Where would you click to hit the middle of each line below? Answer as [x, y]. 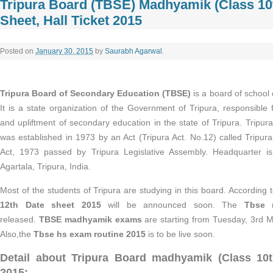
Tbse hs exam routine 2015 [90, 234]
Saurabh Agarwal [133, 51]
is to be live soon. [180, 234]
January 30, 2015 [64, 51]
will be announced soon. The [172, 205]
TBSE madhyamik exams [90, 219]
